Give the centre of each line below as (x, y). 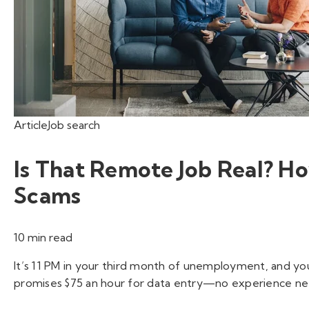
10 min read (43, 237)
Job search (74, 125)
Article (31, 125)
